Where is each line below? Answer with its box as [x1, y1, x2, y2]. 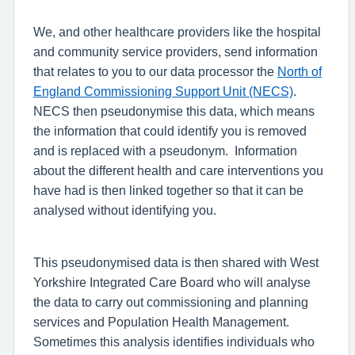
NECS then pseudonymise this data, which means [33, 104, 315, 118]
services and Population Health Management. [33, 315, 289, 329]
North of [277, 64, 322, 78]
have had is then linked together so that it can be [33, 183, 303, 197]
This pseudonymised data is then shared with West [33, 255, 319, 269]
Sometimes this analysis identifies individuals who [33, 334, 315, 349]
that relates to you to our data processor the [33, 64, 277, 78]
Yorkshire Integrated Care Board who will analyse [33, 275, 311, 289]
